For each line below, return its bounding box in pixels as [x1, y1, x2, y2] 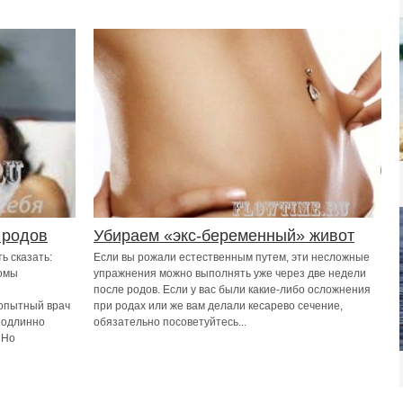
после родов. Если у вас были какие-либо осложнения [94, 283, 371, 296]
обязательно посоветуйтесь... [94, 316, 246, 328]
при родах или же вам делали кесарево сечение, [94, 300, 343, 312]
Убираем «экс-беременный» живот [94, 227, 354, 245]
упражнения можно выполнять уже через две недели [94, 267, 366, 280]
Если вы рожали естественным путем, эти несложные [94, 251, 370, 264]
